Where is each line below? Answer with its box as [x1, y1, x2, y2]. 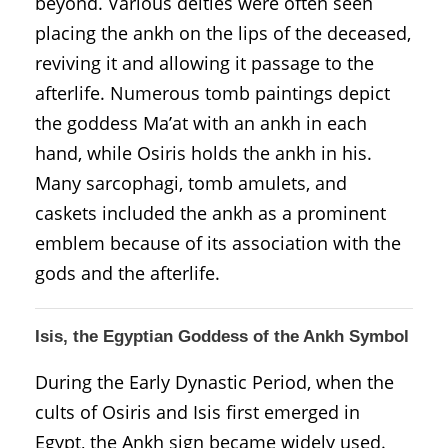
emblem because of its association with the [35, 230, 401, 255]
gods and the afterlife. [35, 260, 220, 285]
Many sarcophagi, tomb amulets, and [35, 170, 347, 195]
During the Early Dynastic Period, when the [35, 369, 394, 394]
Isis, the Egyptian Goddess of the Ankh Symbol [35, 326, 409, 346]
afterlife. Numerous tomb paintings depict [35, 80, 390, 105]
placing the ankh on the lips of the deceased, [35, 20, 411, 45]
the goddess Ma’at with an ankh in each [35, 110, 367, 135]
